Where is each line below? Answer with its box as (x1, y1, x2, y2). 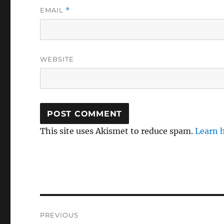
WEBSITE (40, 55, 74, 63)
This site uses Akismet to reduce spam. (40, 126, 195, 136)
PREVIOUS (40, 211, 79, 219)
